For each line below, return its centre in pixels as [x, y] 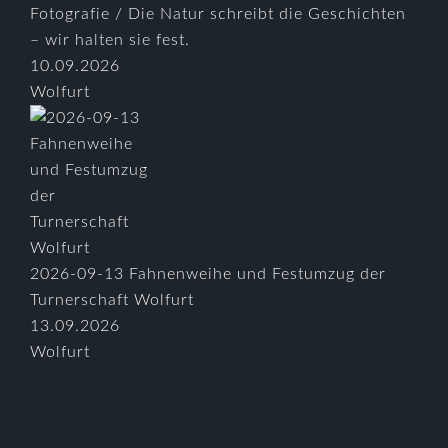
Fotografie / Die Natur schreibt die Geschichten [218, 13]
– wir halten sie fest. [110, 39]
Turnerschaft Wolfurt [112, 299]
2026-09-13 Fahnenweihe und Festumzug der [208, 273]
